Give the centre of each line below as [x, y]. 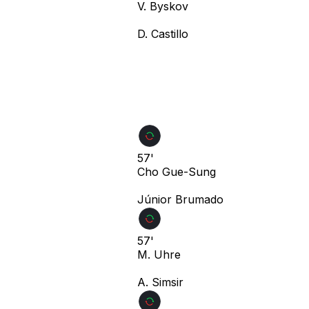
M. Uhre [159, 254]
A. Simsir [160, 282]
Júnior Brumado [180, 199]
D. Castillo [163, 33]
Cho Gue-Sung [177, 171]
